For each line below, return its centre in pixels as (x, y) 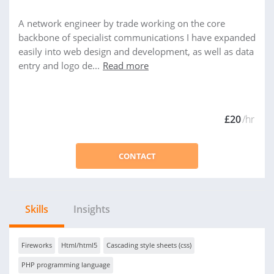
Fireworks (37, 245)
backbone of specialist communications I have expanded (137, 37)
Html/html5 (79, 245)
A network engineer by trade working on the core (122, 23)
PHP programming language (66, 265)
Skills (37, 209)
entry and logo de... (59, 65)
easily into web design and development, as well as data (136, 51)
